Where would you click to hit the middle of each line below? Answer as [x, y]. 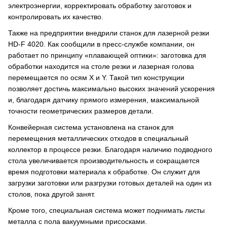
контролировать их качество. [56, 17]
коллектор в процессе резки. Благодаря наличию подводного [110, 149]
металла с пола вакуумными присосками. [78, 221]
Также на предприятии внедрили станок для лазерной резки [109, 33]
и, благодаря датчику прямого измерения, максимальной [104, 100]
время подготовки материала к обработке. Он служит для [104, 172]
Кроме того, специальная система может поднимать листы [106, 210]
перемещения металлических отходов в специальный [98, 138]
